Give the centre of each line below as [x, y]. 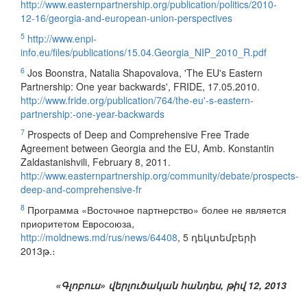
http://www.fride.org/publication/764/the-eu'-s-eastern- [137, 100]
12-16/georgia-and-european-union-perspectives [126, 18]
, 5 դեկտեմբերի [217, 237]
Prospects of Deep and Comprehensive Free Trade [137, 135]
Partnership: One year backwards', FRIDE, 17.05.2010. [140, 87]
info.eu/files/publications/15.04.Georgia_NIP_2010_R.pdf [144, 52]
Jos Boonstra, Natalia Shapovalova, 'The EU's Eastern [144, 73]
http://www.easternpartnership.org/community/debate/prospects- [160, 176]
